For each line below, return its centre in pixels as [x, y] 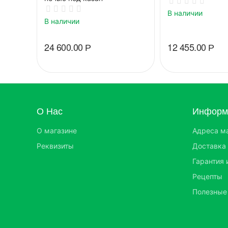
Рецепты [208, 176]
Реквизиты [55, 146]
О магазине [57, 131]
